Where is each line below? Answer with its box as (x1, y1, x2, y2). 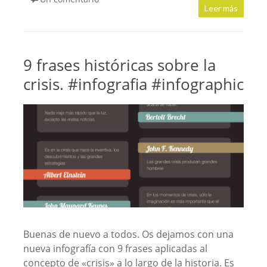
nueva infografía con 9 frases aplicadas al (23, 241, 207, 255)
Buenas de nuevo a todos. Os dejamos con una (23, 227, 234, 241)
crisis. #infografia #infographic (23, 73, 244, 95)
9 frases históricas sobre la (23, 54, 216, 76)
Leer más (204, 2, 238, 13)
